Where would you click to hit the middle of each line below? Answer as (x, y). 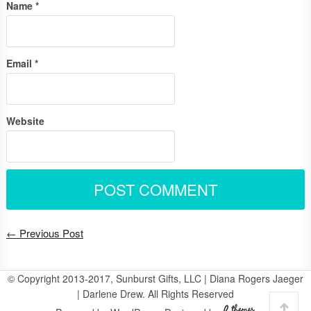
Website (25, 121)
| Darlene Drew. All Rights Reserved (155, 294)
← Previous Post (44, 233)
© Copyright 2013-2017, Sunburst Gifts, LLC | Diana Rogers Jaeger (155, 278)
